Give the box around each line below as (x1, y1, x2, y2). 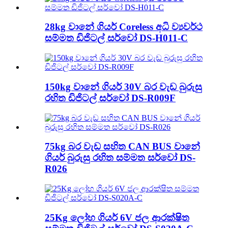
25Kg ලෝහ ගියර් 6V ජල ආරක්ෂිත (45, 212, 189, 223)
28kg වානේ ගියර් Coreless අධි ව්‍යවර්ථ (45, 21, 203, 33)
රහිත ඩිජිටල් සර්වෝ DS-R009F (45, 92, 176, 103)
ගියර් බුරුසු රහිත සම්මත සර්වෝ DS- (45, 152, 195, 163)
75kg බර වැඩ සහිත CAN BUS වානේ (45, 141, 200, 152)
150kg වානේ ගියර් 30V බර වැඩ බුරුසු (45, 81, 202, 92)
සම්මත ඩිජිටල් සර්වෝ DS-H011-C (45, 33, 188, 44)
